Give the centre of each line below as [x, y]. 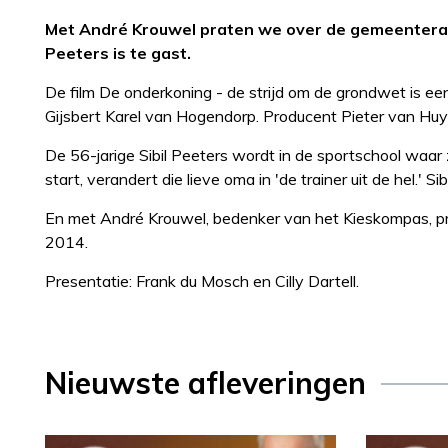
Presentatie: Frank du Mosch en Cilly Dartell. [202, 280]
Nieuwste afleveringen [205, 382]
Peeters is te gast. [118, 52]
